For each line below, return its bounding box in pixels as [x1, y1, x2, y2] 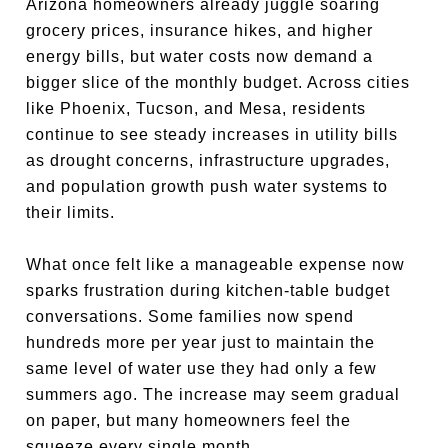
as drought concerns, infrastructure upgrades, [26, 152, 391, 169]
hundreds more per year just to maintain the [26, 334, 376, 351]
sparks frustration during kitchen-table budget [26, 282, 391, 299]
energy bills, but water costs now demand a [26, 48, 374, 65]
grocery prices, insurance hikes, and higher [26, 22, 374, 39]
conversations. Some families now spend [26, 308, 355, 325]
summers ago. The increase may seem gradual [26, 386, 401, 403]
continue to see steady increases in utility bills [26, 126, 399, 143]
